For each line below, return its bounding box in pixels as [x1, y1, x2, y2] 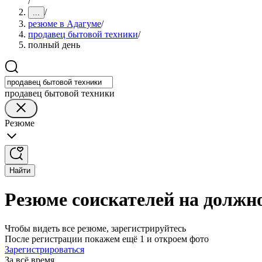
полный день [28, 40, 80, 50]
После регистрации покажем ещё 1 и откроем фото [5, 233, 209, 244]
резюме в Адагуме [28, 19, 101, 29]
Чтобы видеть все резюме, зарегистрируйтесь [5, 223, 186, 233]
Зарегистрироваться [5, 244, 84, 254]
